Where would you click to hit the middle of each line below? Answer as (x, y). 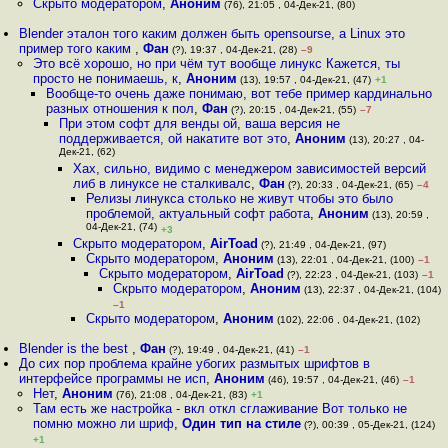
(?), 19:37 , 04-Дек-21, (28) (233, 49)
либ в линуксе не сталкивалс (161, 183)
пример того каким (77, 48)
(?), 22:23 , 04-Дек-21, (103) (351, 274)
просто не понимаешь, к (105, 78)
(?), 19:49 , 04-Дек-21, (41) (230, 349)
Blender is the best (76, 348)
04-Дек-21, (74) (121, 228)
